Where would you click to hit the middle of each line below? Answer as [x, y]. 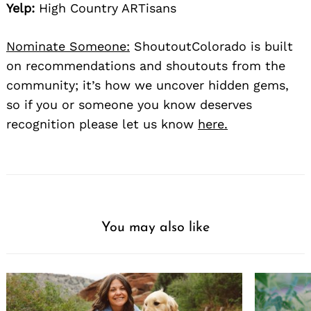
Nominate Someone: [68, 47]
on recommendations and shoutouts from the [146, 66]
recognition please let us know [102, 124]
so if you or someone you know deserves [129, 105]
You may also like [155, 228]
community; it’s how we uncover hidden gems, [148, 85]
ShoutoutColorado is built [211, 47]
